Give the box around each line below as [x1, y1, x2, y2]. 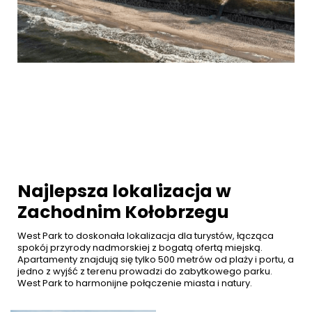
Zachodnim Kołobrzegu [17, 200, 229, 225]
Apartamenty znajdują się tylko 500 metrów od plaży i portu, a [17, 253, 294, 267]
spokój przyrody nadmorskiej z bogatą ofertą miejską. [17, 241, 263, 255]
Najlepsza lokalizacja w [17, 179, 231, 204]
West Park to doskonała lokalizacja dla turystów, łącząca [17, 229, 274, 243]
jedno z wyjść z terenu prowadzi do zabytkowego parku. [17, 265, 272, 279]
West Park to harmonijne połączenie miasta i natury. [17, 276, 252, 290]
